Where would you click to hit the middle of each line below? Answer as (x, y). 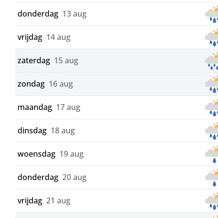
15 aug (66, 61)
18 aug (63, 131)
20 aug (74, 177)
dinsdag (32, 131)
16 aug (61, 84)
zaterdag (34, 61)
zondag (31, 84)
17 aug (68, 107)
